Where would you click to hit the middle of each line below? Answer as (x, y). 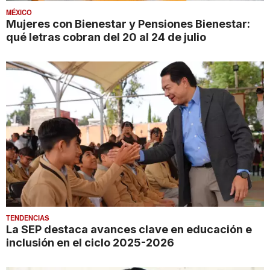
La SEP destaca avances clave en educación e (129, 229)
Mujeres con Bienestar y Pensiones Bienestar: (128, 23)
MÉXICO (19, 12)
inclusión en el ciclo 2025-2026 (90, 243)
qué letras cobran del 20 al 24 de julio (106, 36)
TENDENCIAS (27, 218)
